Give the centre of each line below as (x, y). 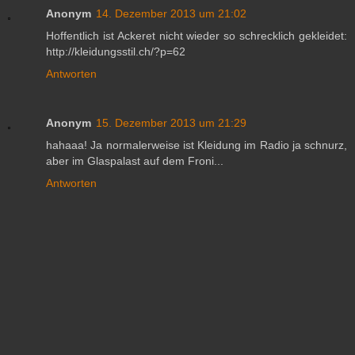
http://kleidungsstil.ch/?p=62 (116, 52)
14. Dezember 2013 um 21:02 (171, 14)
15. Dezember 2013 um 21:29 (171, 123)
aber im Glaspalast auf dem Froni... (135, 161)
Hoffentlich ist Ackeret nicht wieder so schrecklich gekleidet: (197, 36)
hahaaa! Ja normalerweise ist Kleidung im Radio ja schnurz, (197, 145)
